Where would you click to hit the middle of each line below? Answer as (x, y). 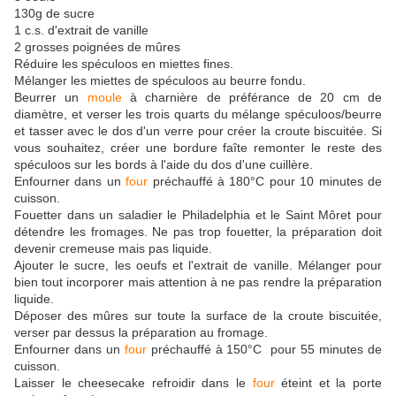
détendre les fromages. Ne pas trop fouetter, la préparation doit (198, 232)
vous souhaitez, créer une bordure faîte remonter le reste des (198, 148)
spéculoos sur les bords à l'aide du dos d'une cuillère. (164, 165)
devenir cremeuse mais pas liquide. (113, 249)
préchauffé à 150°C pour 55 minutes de (264, 350)
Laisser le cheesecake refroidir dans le (133, 383)
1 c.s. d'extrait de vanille (81, 30)
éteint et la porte (328, 383)
